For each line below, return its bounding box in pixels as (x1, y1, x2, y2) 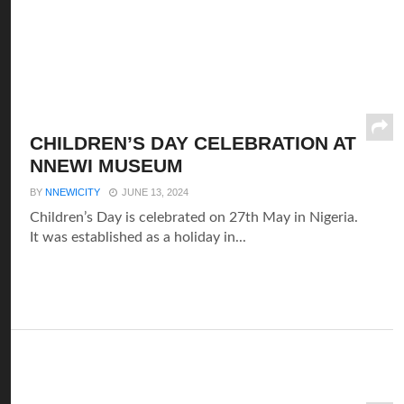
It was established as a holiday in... (30, 230, 247, 244)
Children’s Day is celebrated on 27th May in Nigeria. (30, 210, 359, 225)
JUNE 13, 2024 (122, 187, 189, 197)
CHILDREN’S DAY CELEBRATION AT (30, 133, 357, 153)
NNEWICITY (45, 187, 101, 197)
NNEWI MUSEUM (30, 155, 184, 176)
